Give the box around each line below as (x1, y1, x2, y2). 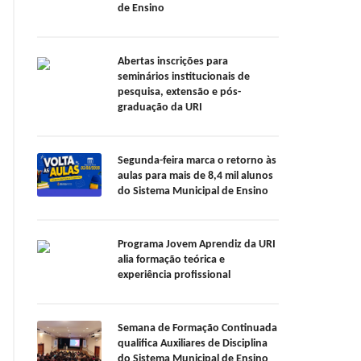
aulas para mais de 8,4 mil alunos (118, 170, 273, 183)
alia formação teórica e (118, 254, 225, 267)
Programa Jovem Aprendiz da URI (118, 239, 276, 251)
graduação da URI (118, 102, 207, 114)
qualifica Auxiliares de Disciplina (118, 338, 268, 351)
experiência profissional (118, 269, 230, 282)
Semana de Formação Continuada (118, 322, 277, 335)
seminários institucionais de (118, 71, 250, 84)
